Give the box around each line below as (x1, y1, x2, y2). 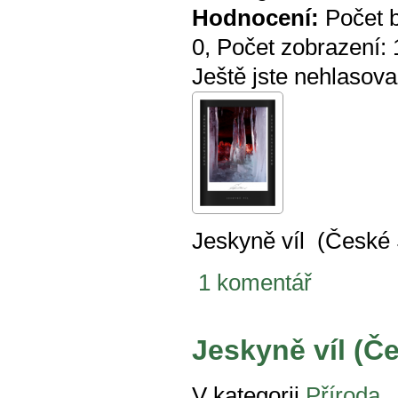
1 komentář (198, 269, 312, 295)
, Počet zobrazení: (204, 34, 393, 60)
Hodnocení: (192, 4, 319, 30)
